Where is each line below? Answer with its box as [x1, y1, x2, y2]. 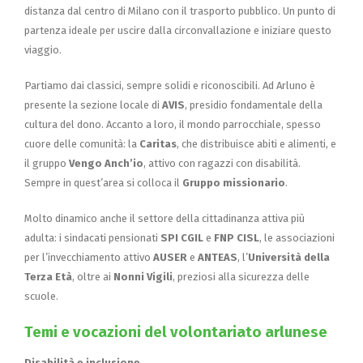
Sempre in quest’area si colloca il [24, 176, 182, 189]
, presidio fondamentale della [185, 98, 322, 111]
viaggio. [24, 43, 62, 56]
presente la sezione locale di [24, 98, 162, 111]
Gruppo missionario [182, 176, 285, 189]
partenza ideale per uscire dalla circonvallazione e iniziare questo [24, 23, 331, 36]
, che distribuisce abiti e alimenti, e [177, 137, 336, 150]
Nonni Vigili [113, 270, 173, 283]
